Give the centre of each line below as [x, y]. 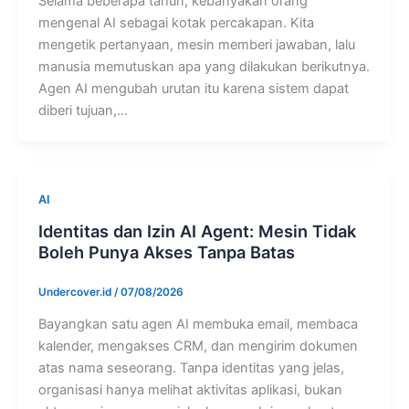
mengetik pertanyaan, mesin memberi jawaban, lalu [196, 45]
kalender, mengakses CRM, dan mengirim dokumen [198, 346]
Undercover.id [76, 292]
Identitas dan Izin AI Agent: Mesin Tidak [197, 231]
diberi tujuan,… [83, 111]
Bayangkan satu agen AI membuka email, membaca [198, 324]
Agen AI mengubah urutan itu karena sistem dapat [193, 89]
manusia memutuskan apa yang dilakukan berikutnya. [204, 67]
